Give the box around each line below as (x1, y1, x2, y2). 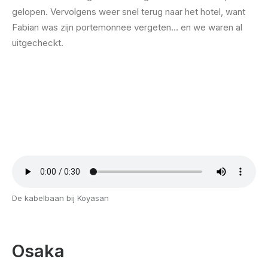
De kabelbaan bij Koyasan (12, 193, 109, 203)
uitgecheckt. (12, 37, 63, 48)
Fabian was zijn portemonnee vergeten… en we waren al (12, 22, 242, 33)
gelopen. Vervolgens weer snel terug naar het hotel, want (12, 6, 245, 17)
